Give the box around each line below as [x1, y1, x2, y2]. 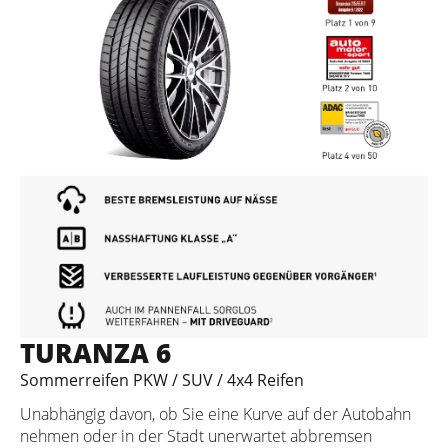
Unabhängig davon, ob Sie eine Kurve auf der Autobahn [20, 402, 411, 425]
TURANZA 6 [20, 334, 171, 371]
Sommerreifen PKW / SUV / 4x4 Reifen [20, 368, 304, 391]
